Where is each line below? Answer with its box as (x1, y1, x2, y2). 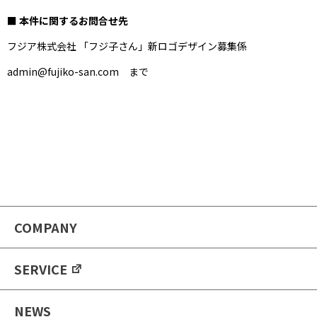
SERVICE (14, 259, 67, 278)
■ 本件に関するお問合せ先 (7, 13, 128, 28)
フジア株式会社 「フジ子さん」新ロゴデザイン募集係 (7, 39, 247, 54)
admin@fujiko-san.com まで (7, 64, 149, 79)
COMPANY (14, 217, 77, 236)
